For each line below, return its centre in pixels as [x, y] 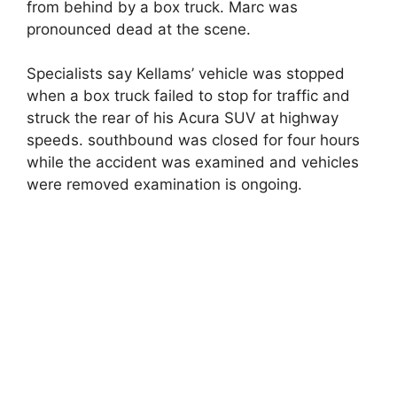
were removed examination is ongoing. [164, 184]
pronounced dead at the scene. [139, 29]
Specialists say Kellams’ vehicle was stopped [186, 74]
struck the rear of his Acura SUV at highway [183, 118]
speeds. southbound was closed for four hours [193, 140]
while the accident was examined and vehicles [193, 162]
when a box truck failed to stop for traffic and [188, 96]
